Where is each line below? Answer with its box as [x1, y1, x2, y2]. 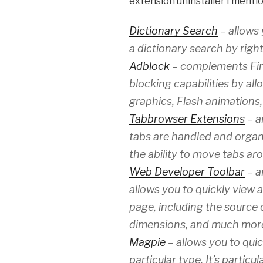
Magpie [129, 236, 166, 249]
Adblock [129, 60, 170, 73]
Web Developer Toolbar [129, 166, 245, 178]
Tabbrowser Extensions [129, 113, 245, 126]
